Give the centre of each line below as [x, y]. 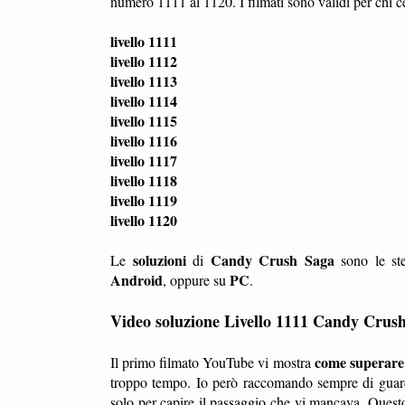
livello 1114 [144, 100]
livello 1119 [144, 200]
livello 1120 [144, 220]
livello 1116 [144, 140]
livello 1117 [144, 160]
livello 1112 [144, 61]
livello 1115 [144, 120]
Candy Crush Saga [272, 259]
